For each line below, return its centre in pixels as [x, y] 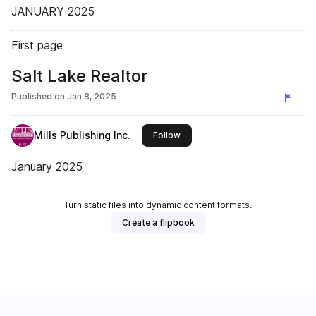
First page [37, 45]
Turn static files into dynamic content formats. [158, 205]
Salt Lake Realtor [80, 76]
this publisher [208, 134]
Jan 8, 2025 [92, 96]
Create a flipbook [158, 223]
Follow [167, 135]
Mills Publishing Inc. [82, 135]
